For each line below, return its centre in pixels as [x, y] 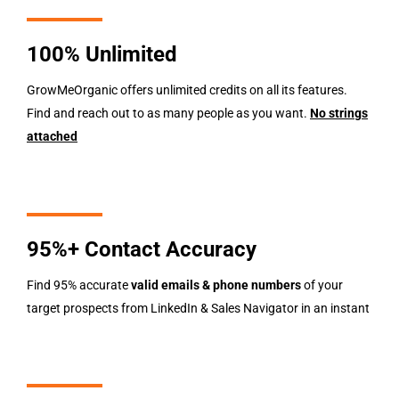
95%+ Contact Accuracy [142, 249]
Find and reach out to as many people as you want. [168, 114]
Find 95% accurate [79, 285]
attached [52, 137]
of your [322, 285]
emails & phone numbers [230, 285]
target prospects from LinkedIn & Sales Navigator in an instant [198, 308]
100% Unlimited [102, 55]
